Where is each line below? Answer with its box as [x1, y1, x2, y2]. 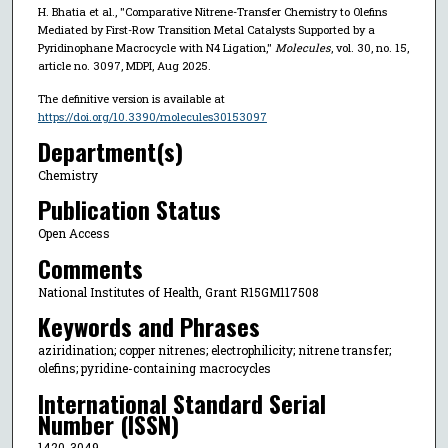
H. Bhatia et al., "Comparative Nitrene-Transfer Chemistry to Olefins [37, 4, 387, 20]
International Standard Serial [37, 384, 326, 421]
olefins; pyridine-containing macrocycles [37, 360, 271, 377]
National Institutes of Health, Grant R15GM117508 [37, 283, 319, 300]
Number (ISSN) [37, 405, 179, 442]
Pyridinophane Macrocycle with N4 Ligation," [37, 40, 275, 56]
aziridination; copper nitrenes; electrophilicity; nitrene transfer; [37, 342, 391, 359]
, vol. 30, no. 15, [330, 40, 409, 56]
